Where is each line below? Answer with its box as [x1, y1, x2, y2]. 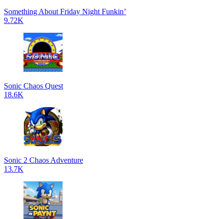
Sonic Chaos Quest [4, 82, 63, 90]
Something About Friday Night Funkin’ [4, 7, 126, 16]
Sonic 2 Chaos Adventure [4, 156, 83, 164]
